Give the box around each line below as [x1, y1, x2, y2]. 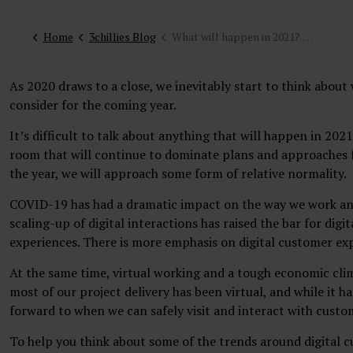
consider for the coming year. [9, 96, 179, 113]
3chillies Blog [88, 29, 156, 44]
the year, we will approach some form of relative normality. [9, 165, 349, 182]
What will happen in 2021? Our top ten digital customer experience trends [171, 29, 303, 44]
